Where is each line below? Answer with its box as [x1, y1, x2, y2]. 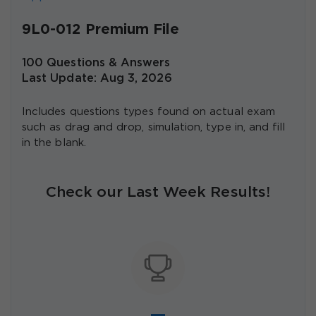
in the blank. [22, 138, 86, 148]
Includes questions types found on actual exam [22, 107, 275, 117]
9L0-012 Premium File [22, 23, 180, 37]
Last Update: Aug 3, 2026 [22, 73, 172, 85]
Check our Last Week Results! [46, 186, 270, 200]
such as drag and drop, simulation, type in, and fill [22, 123, 286, 133]
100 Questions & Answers [22, 58, 171, 69]
